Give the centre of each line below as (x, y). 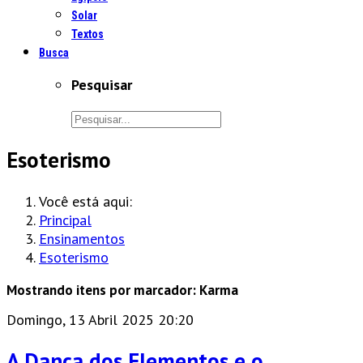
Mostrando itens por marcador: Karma (122, 290)
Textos (88, 34)
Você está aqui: (90, 201)
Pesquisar (102, 85)
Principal (65, 220)
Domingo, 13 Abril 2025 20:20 (100, 319)
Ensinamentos (82, 238)
